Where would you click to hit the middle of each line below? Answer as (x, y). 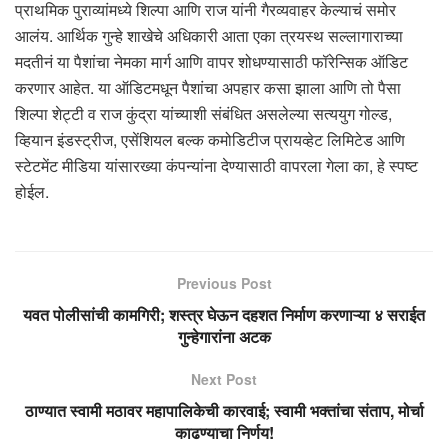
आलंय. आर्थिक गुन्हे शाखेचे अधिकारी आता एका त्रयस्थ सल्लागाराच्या (209, 35)
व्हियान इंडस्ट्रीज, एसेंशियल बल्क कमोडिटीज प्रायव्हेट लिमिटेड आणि (210, 139)
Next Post (224, 378)
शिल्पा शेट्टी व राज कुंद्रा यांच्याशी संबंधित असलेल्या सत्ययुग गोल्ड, (203, 113)
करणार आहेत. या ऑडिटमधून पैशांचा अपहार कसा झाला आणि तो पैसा (208, 87)
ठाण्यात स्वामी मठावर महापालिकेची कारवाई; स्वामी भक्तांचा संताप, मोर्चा (224, 410)
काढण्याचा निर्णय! (224, 432)
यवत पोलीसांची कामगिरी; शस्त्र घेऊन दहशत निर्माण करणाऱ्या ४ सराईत (224, 314)
